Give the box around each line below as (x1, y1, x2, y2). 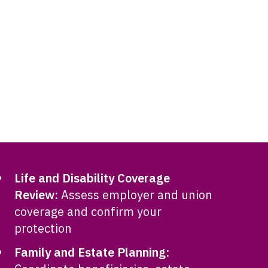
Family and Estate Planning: (14, 244, 169, 260)
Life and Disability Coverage (14, 170, 170, 186)
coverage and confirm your (14, 203, 162, 220)
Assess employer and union (57, 187, 212, 203)
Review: (14, 187, 58, 203)
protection (14, 220, 72, 236)
